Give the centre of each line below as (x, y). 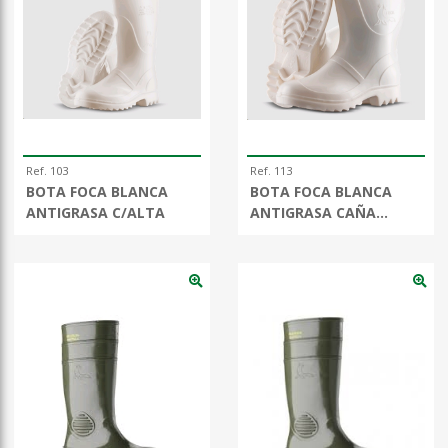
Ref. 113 (271, 171)
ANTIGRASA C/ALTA (95, 213)
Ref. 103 (47, 171)
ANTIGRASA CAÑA (313, 213)
